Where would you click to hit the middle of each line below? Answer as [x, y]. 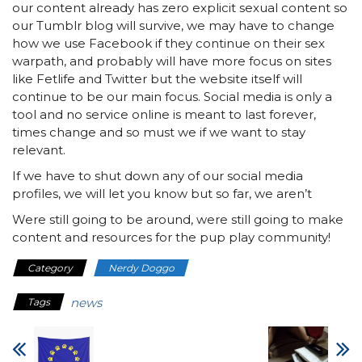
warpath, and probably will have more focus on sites [172, 61]
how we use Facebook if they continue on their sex [168, 43]
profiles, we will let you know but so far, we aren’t [162, 194]
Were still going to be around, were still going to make [178, 219]
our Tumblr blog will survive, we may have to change [173, 25]
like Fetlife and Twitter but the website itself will [157, 79]
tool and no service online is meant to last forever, [164, 114]
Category [50, 268]
